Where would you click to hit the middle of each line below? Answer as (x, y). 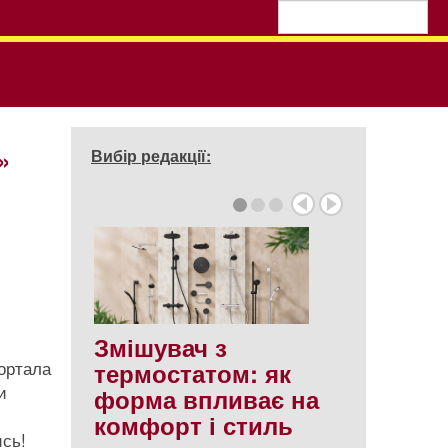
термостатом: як (192, 372)
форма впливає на (206, 398)
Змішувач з (160, 346)
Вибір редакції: (151, 155)
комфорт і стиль (193, 424)
